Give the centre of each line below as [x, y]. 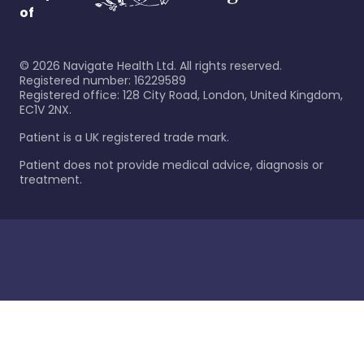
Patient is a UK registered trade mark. [124, 137]
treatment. [51, 180]
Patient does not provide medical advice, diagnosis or [171, 165]
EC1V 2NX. [45, 110]
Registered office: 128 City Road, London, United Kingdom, [181, 95]
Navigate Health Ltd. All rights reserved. [171, 66]
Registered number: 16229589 [103, 80]
